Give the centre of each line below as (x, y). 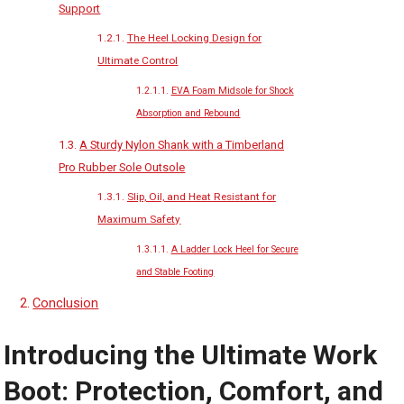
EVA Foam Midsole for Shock (232, 91)
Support (80, 9)
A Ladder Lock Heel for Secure (234, 249)
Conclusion (66, 303)
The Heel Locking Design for (194, 38)
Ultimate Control (138, 60)
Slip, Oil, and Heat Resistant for (201, 197)
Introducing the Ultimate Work (191, 355)
